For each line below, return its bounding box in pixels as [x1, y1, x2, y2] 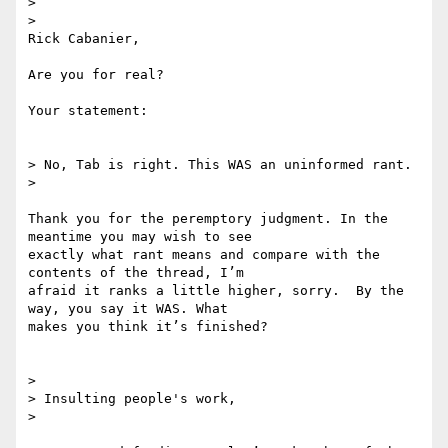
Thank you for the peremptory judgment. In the [28, 211, 388, 227]
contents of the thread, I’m [28, 265, 244, 281]
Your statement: [28, 103, 148, 119]
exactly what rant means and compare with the [28, 247, 380, 263]
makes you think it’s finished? [28, 319, 268, 335]
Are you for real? [28, 67, 164, 83]
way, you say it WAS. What [28, 301, 228, 317]
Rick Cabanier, [28, 31, 140, 47]
